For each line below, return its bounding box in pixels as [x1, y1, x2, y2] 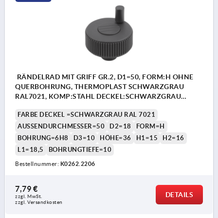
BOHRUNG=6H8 [18, 134, 69, 142]
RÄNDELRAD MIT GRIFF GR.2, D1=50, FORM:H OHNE [15, 73, 194, 81]
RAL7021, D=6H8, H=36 [15, 102, 93, 110]
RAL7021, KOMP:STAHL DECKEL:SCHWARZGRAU [15, 92, 181, 101]
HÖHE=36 [100, 134, 131, 142]
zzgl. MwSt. [15, 194, 42, 200]
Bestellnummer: [15, 161, 60, 167]
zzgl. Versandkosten [15, 200, 63, 205]
